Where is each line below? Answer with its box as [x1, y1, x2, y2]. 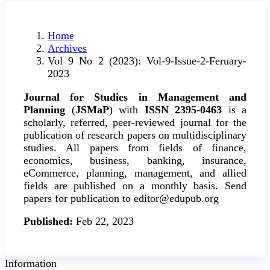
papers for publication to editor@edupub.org [24, 192, 219, 204]
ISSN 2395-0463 [144, 103, 222, 116]
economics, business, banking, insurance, [24, 154, 246, 166]
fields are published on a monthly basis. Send [24, 179, 246, 192]
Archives [48, 42, 87, 55]
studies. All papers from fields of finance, [24, 141, 246, 154]
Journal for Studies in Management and [24, 90, 246, 103]
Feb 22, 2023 [76, 215, 134, 228]
